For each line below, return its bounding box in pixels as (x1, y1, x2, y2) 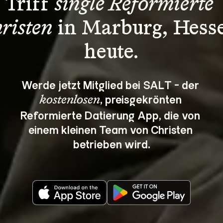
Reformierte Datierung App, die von (20, 107, 203, 122)
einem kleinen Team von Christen (28, 121, 195, 136)
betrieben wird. (73, 136, 150, 151)
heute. (84, 42, 139, 63)
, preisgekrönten (100, 91, 184, 106)
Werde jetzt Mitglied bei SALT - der (21, 77, 202, 92)
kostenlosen (39, 94, 100, 106)
